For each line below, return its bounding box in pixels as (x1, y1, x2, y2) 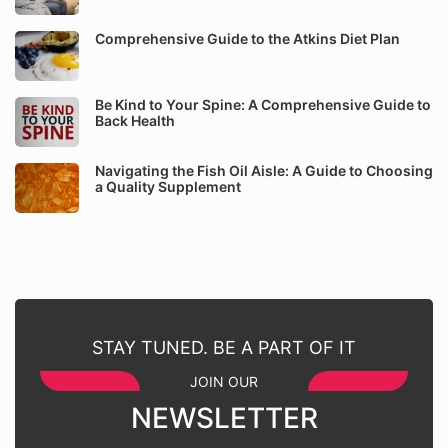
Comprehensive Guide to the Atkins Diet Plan (95, 30, 400, 47)
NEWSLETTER (130, 401, 318, 435)
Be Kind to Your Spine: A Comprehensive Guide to (95, 96, 431, 113)
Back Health (95, 112, 175, 129)
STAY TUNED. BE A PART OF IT (92, 337, 356, 358)
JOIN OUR (190, 373, 258, 390)
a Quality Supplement (95, 178, 241, 195)
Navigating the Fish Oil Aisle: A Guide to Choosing (95, 162, 433, 179)
